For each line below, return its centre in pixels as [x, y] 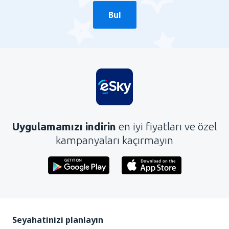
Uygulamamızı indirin [65, 126]
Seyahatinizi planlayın [58, 220]
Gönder [55, 11]
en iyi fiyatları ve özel [168, 126]
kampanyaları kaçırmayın [114, 140]
